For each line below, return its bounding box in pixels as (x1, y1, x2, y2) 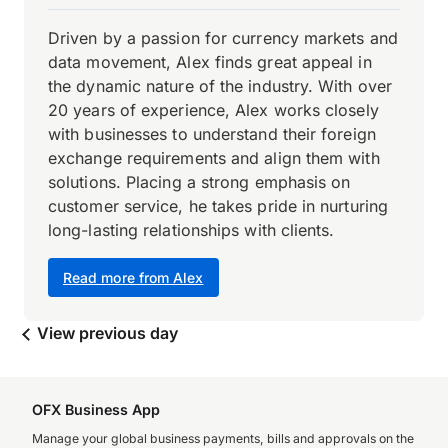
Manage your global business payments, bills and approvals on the (32, 431, 414, 446)
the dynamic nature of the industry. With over (48, 76, 393, 96)
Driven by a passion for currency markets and (48, 28, 398, 48)
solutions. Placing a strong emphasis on (48, 172, 351, 192)
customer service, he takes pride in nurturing (48, 196, 389, 216)
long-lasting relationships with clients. (48, 220, 335, 240)
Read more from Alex (63, 269, 204, 286)
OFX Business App (32, 401, 160, 418)
